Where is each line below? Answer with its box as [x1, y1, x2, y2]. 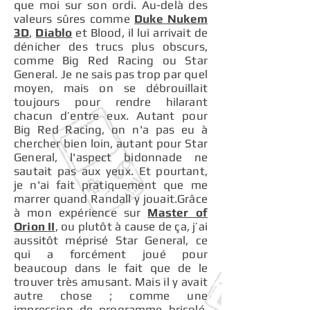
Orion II [14, 219, 55, 233]
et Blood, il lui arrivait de [72, 26, 208, 39]
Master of [147, 206, 208, 219]
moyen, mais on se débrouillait [14, 81, 208, 95]
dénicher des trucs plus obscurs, [14, 39, 208, 53]
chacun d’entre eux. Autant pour [14, 109, 208, 122]
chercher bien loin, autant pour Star [14, 136, 208, 150]
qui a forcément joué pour [14, 247, 208, 261]
